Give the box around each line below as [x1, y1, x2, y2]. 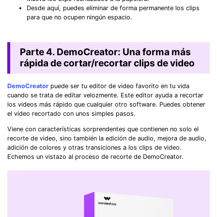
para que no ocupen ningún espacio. [27, 14, 132, 21]
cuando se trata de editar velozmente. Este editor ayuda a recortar [7, 92, 203, 99]
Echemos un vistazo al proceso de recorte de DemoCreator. [7, 153, 184, 160]
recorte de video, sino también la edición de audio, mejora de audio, [7, 134, 206, 142]
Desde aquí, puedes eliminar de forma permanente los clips [27, 4, 200, 12]
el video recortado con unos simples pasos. [7, 110, 136, 118]
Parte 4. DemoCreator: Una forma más [19, 46, 191, 58]
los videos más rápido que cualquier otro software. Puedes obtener [7, 101, 205, 108]
